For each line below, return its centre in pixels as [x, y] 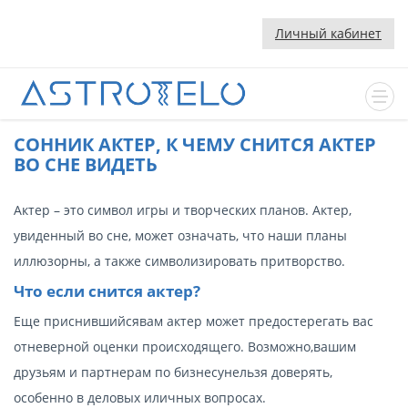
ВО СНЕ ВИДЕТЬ [86, 164]
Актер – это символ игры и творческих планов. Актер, [183, 209]
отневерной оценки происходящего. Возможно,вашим [185, 346]
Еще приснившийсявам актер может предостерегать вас [194, 321]
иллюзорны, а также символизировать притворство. [179, 260]
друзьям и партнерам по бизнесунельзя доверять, [173, 372]
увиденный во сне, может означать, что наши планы [180, 235]
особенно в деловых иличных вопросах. [140, 397]
